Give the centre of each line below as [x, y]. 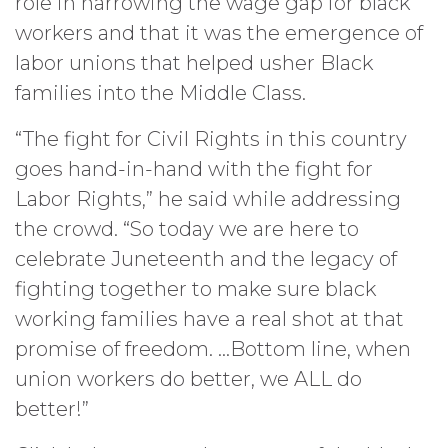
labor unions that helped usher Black [194, 63]
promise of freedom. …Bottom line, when [213, 349]
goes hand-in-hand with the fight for [194, 169]
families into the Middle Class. [160, 93]
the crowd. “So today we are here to [187, 229]
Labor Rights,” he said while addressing [208, 199]
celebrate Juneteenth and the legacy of [206, 259]
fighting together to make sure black [195, 289]
